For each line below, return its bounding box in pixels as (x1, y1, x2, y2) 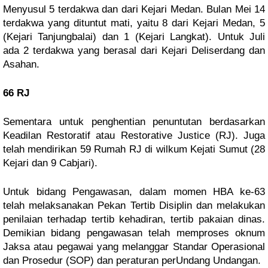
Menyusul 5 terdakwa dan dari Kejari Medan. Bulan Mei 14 (3, 4, 265, 15)
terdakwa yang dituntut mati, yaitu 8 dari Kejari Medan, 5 (3, 17, 265, 29)
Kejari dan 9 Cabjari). (3, 157, 98, 169)
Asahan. (3, 59, 39, 70)
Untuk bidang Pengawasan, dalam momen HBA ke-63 (3, 186, 265, 197)
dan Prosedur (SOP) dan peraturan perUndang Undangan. (3, 255, 261, 266)
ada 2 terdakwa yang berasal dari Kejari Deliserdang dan (3, 45, 265, 56)
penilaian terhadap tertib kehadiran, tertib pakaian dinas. (3, 214, 265, 225)
